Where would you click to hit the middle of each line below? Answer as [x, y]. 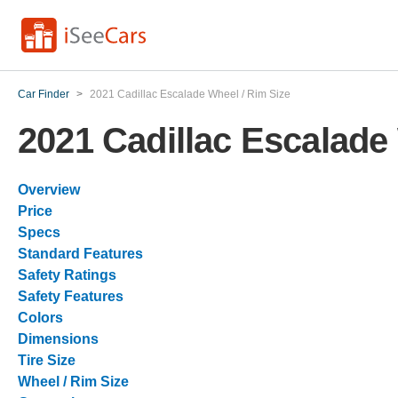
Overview [49, 190]
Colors [40, 318]
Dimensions [58, 339]
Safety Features [71, 296]
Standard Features [80, 254]
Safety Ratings [67, 275]
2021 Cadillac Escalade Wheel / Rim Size [190, 94]
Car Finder [44, 94]
